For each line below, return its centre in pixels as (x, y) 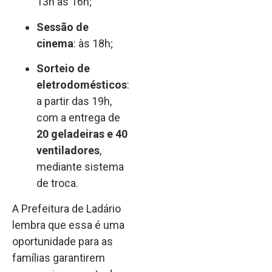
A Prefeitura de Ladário (66, 208)
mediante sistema (80, 167)
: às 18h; (93, 43)
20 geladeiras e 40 (82, 134)
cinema (55, 43)
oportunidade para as (63, 241)
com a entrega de (78, 118)
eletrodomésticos (82, 85)
